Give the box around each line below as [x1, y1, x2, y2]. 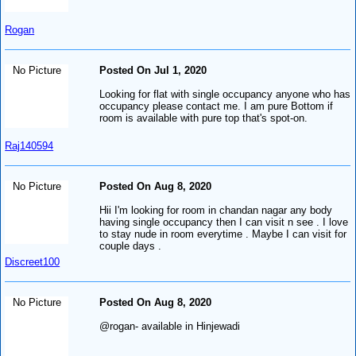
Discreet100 [5, 255, 60, 268]
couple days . [99, 239, 162, 252]
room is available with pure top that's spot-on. [99, 111, 308, 124]
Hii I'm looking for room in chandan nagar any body [99, 203, 333, 216]
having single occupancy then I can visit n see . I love [99, 215, 349, 228]
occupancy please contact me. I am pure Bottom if [99, 99, 334, 112]
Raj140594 [5, 139, 54, 152]
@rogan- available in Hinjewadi [99, 319, 241, 332]
